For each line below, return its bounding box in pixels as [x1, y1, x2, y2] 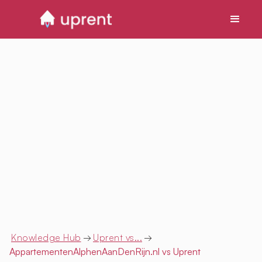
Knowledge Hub [11, 232, 81, 244]
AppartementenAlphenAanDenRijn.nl [9, 246, 160, 258]
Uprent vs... [93, 232, 142, 244]
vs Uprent [160, 246, 201, 258]
